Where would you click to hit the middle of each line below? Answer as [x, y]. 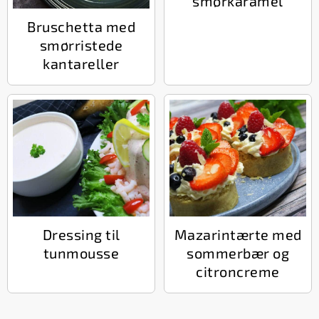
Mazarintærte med [238, 235]
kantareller [81, 64]
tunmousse [81, 253]
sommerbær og [238, 253]
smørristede [81, 45]
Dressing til [81, 235]
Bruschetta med [81, 27]
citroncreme [238, 272]
